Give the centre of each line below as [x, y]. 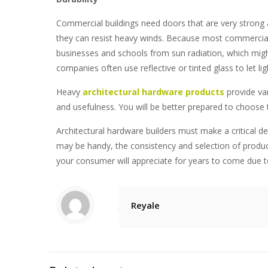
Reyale [145, 205]
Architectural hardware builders [117, 131]
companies [77, 68]
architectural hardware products [153, 92]
